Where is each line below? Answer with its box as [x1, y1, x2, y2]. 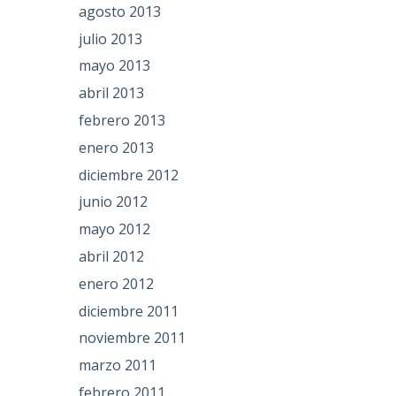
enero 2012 [79, 273, 155, 293]
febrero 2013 [79, 110, 166, 131]
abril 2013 [79, 83, 145, 103]
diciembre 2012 [79, 164, 179, 185]
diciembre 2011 [79, 301, 179, 321]
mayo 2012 [79, 219, 151, 240]
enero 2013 [79, 137, 155, 157]
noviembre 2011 [79, 328, 187, 348]
